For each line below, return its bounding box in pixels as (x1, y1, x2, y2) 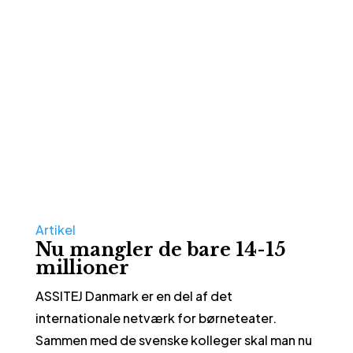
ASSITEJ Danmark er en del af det (35, 287, 232, 304)
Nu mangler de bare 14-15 (35, 238, 286, 261)
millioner (35, 256, 129, 279)
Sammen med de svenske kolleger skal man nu (35, 331, 312, 348)
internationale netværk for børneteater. (35, 309, 277, 326)
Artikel (35, 221, 76, 238)
